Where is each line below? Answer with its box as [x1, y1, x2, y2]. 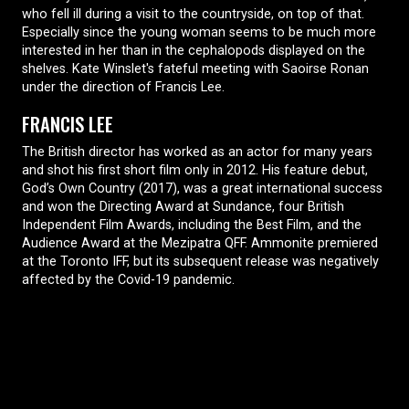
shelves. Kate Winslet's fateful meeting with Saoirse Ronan [22, 60, 369, 77]
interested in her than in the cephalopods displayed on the [22, 42, 365, 58]
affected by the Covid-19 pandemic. [22, 271, 235, 288]
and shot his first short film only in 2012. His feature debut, [22, 162, 368, 178]
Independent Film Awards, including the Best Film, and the [22, 216, 362, 233]
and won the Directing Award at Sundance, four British [22, 198, 344, 215]
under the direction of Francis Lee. [22, 79, 225, 95]
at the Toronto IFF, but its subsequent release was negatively [22, 253, 379, 269]
